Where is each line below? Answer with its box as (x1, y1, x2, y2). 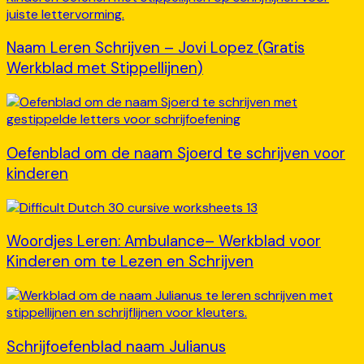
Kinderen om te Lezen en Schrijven (6, 251, 253, 272)
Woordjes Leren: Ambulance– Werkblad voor (6, 231, 321, 252)
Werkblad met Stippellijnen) (6, 58, 203, 79)
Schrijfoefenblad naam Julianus (6, 336, 226, 357)
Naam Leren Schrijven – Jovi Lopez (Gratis (6, 37, 305, 58)
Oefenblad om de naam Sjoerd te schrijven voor (6, 142, 345, 163)
